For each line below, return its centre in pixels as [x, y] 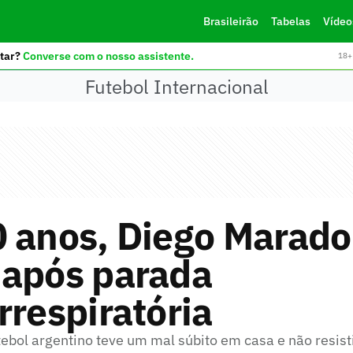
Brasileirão [230, 21]
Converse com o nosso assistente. [108, 56]
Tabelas [290, 21]
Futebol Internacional [176, 86]
